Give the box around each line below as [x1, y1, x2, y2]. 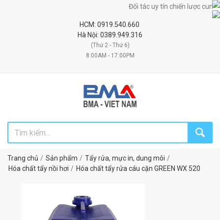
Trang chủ [7, 154, 38, 162]
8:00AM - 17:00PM [85, 52, 135, 59]
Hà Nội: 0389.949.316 [78, 31, 142, 39]
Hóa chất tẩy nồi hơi [8, 165, 69, 172]
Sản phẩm [46, 154, 78, 162]
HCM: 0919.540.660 [79, 21, 141, 28]
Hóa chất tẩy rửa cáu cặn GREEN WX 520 [76, 165, 200, 172]
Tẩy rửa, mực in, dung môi [85, 154, 165, 162]
